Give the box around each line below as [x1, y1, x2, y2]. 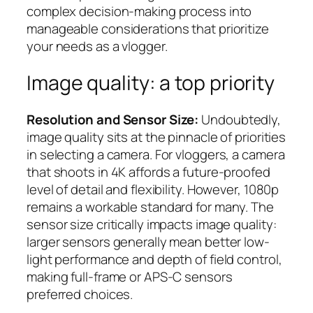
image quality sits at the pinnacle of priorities [27, 127, 286, 146]
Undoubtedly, [198, 110, 282, 129]
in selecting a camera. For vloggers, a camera [27, 145, 285, 163]
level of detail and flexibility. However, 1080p [27, 180, 279, 198]
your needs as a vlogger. [27, 37, 168, 56]
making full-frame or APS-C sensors [27, 267, 233, 286]
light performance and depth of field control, [27, 249, 282, 268]
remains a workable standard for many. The [27, 197, 274, 216]
